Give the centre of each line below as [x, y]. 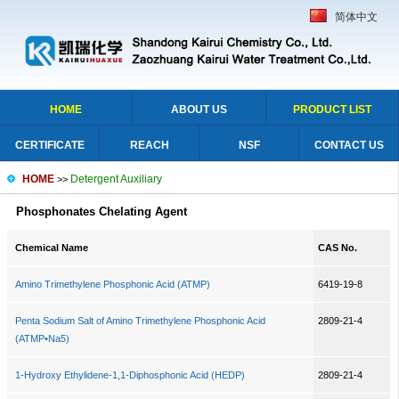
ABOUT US [199, 110]
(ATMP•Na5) [42, 338]
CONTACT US [349, 145]
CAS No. [338, 248]
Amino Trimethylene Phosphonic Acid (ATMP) [112, 284]
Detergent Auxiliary [116, 179]
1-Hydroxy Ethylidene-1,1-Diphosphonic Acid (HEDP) [130, 375]
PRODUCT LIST [332, 110]
